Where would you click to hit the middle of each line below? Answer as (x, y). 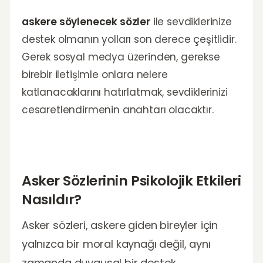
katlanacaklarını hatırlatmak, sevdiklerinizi (125, 92)
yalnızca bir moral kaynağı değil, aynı (116, 244)
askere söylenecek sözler (86, 22)
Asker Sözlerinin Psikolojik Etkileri (131, 181)
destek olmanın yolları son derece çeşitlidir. (129, 39)
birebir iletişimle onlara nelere (95, 75)
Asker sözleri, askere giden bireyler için (120, 225)
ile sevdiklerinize (191, 22)
